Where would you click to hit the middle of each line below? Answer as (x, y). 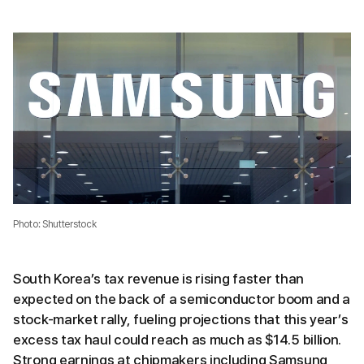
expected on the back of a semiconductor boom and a (182, 299)
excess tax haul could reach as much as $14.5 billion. (178, 339)
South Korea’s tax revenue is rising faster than (158, 278)
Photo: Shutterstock (55, 224)
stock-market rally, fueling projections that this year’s (181, 319)
